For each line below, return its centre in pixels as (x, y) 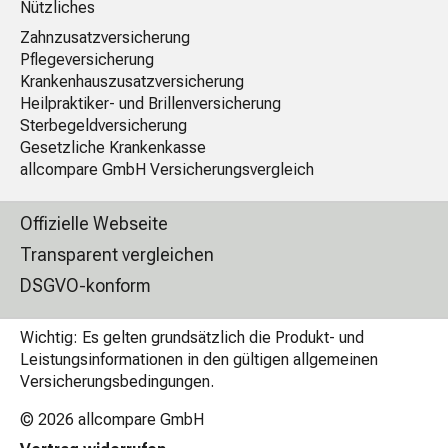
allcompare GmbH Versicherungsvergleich (167, 170)
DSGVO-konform (85, 286)
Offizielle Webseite (94, 224)
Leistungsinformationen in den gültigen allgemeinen (199, 360)
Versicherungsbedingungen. (117, 382)
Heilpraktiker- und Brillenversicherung (150, 104)
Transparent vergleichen (117, 255)
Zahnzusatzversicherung (105, 38)
